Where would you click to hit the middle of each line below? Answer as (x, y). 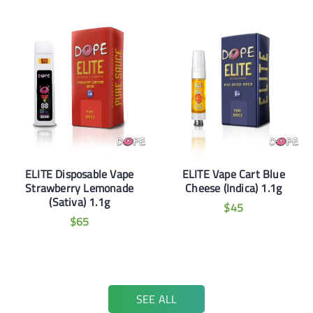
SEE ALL (156, 299)
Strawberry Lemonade (80, 188)
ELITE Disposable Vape (80, 174)
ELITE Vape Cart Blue (233, 174)
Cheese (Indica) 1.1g (234, 188)
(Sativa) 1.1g (79, 202)
